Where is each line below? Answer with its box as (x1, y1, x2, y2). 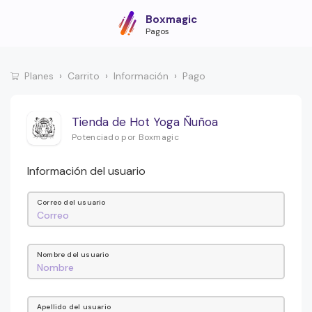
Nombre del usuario (37, 250, 109, 260)
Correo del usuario (37, 198, 106, 208)
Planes (24, 70, 54, 83)
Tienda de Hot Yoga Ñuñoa (72, 114, 218, 130)
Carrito (68, 70, 100, 83)
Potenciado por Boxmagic (72, 131, 179, 143)
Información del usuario (27, 164, 146, 179)
